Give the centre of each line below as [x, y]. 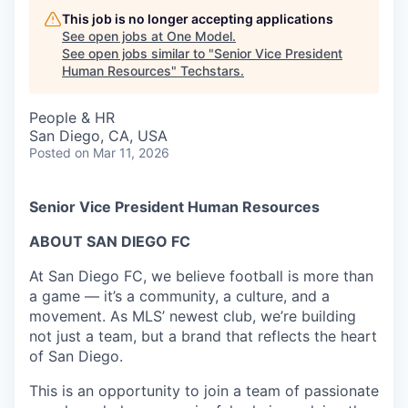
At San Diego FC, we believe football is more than [201, 276]
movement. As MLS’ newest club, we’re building [193, 316]
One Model [199, 36]
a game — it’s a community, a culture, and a [179, 296]
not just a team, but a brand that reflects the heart [203, 336]
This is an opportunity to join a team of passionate [204, 391]
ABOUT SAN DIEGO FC [110, 241]
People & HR [72, 117]
